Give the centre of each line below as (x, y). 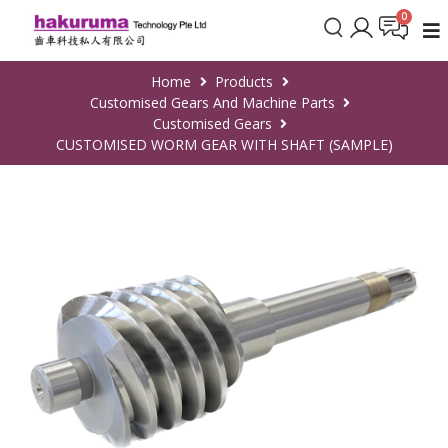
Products (244, 81)
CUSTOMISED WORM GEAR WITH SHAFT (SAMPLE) (224, 144)
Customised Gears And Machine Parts (212, 102)
